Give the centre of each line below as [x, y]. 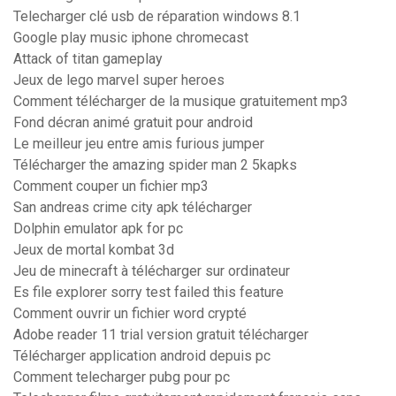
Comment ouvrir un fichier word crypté [130, 314]
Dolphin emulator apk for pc [98, 229]
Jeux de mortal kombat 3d [94, 250]
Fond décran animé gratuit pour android [133, 123]
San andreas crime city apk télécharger [133, 208]
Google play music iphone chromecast [131, 38]
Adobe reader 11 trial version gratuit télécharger [161, 335]
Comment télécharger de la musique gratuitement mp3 [181, 102]
